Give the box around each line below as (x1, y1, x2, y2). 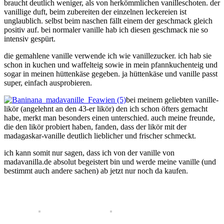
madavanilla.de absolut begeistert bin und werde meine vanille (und (4, 157, 216, 166)
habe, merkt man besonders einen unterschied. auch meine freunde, (4, 113, 215, 122)
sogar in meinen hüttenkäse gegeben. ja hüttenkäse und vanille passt (4, 69, 217, 78)
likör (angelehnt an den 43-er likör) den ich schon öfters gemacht (4, 104, 207, 113)
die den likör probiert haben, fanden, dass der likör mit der (4, 122, 186, 131)
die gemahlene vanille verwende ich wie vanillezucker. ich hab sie (4, 51, 211, 60)
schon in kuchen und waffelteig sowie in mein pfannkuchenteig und (4, 60, 217, 69)
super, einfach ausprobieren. (4, 78, 92, 87)
